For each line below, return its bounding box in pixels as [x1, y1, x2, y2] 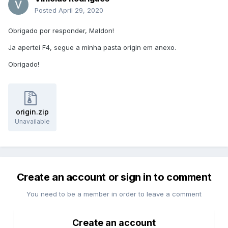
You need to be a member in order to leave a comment [26, 190, 202, 198]
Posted [35, 6, 59, 15]
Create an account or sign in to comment [16, 171, 212, 184]
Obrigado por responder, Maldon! [8, 26, 114, 35]
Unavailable [15, 118, 50, 126]
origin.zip [16, 107, 49, 117]
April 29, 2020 [59, 6, 103, 15]
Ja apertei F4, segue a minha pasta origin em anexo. [8, 43, 176, 52]
